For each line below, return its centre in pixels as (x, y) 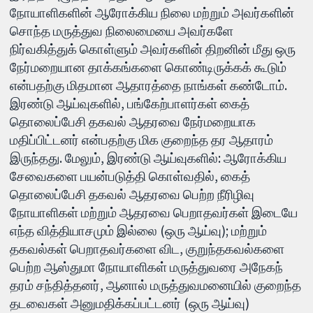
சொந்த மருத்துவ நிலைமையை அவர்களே (122, 31)
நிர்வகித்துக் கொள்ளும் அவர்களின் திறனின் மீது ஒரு (153, 49)
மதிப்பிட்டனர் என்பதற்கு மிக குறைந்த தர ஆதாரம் (142, 140)
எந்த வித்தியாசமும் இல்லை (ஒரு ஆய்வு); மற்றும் (139, 231)
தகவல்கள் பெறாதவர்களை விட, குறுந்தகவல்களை (147, 249)
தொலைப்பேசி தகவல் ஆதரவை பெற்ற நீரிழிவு (132, 195)
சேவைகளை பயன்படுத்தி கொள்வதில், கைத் (130, 176)
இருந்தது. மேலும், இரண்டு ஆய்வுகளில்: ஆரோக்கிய (148, 158)
